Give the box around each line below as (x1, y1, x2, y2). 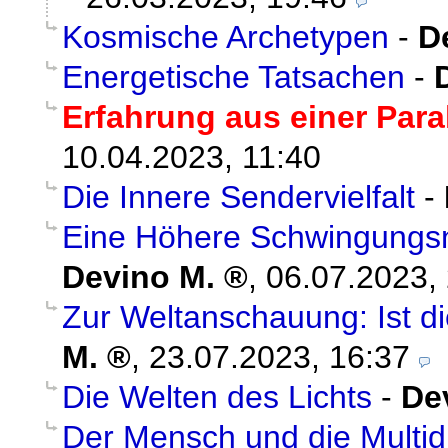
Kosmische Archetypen (62, 19, 389, 56)
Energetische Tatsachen (62, 59, 405, 96)
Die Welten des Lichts (62, 379, 372, 416)
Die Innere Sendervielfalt (62, 179, 415, 216)
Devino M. (62, 259, 215, 296)
